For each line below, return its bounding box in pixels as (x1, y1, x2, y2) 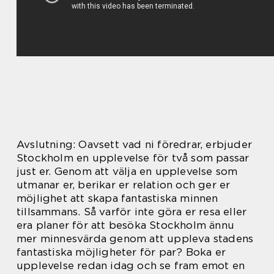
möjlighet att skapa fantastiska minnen (17, 191, 218, 204)
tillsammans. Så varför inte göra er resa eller (17, 205, 247, 218)
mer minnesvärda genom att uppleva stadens (17, 232, 254, 245)
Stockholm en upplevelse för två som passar (17, 151, 250, 164)
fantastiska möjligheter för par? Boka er (17, 245, 226, 258)
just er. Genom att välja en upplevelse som (17, 165, 238, 177)
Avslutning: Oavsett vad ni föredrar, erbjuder (17, 138, 253, 150)
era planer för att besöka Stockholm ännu (17, 218, 235, 231)
